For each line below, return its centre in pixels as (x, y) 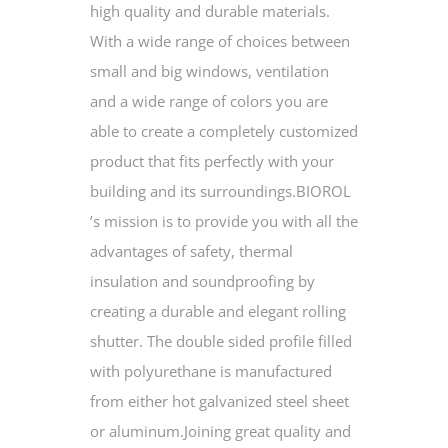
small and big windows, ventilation (209, 71)
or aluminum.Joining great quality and (220, 431)
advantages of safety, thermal (191, 251)
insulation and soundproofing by (202, 281)
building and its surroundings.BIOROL (220, 191)
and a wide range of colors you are (208, 101)
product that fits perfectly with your (211, 161)
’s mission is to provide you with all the (223, 221)
